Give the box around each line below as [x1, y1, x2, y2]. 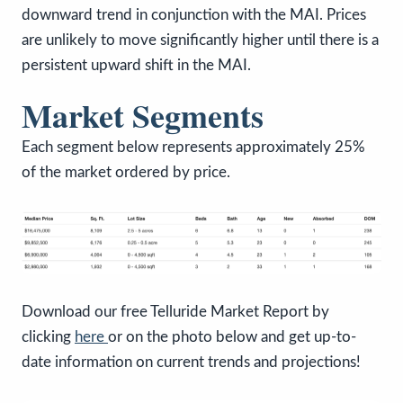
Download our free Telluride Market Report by [22, 304, 329, 320]
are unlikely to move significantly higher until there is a [22, 32, 379, 49]
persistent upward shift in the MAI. [22, 58, 251, 74]
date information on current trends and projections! [22, 354, 361, 371]
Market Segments [22, 92, 264, 139]
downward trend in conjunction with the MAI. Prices [22, 7, 366, 23]
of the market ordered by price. [22, 165, 230, 181]
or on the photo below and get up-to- [108, 329, 356, 345]
